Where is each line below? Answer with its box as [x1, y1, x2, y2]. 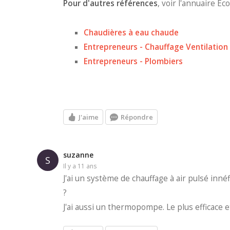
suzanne [63, 150, 93, 160]
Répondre [121, 112, 153, 122]
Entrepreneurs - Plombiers [84, 56, 183, 67]
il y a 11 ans [65, 162, 97, 170]
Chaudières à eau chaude [84, 27, 179, 39]
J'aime [79, 112, 99, 122]
